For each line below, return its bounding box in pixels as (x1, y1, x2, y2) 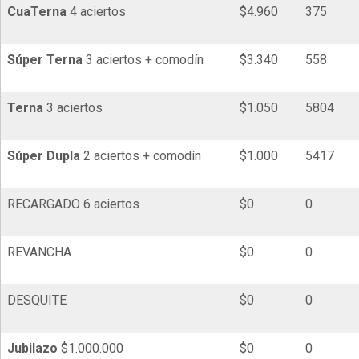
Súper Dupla (6, 148, 80, 164)
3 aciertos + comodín (82, 52, 204, 68)
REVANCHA (6, 244, 71, 260)
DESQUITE (6, 292, 67, 309)
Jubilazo (6, 341, 58, 357)
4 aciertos (66, 4, 126, 20)
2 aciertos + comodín (79, 148, 201, 164)
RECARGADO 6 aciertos (6, 196, 139, 212)
